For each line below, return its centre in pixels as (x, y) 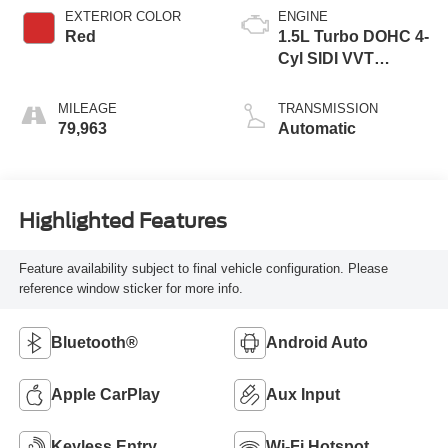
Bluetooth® (94, 343)
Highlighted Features (122, 220)
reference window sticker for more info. (130, 289)
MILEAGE (87, 109)
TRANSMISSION (328, 109)
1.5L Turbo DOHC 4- (353, 37)
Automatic (317, 129)
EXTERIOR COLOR (122, 17)
